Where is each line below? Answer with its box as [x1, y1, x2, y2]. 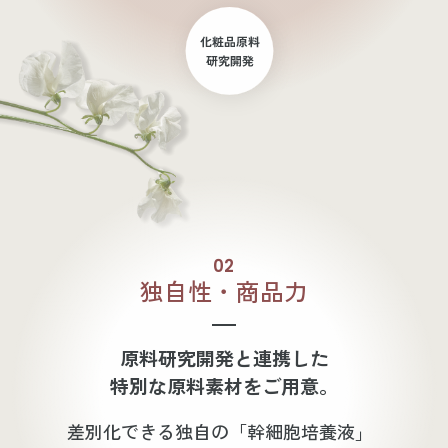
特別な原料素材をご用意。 [110, 372, 338, 401]
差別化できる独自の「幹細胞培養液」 [67, 418, 374, 444]
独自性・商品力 [140, 272, 308, 308]
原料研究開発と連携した [119, 344, 329, 373]
